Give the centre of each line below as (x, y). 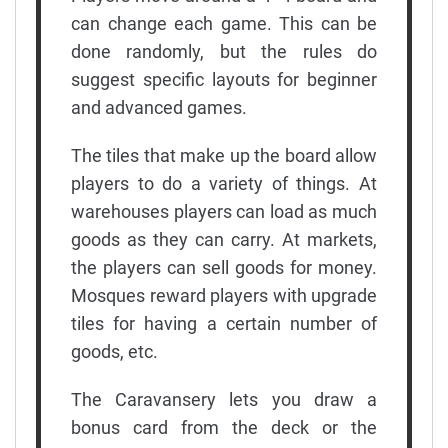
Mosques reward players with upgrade (224, 295)
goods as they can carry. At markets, (224, 239)
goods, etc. (114, 351)
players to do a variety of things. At (224, 183)
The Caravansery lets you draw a (224, 399)
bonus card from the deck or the (224, 427)
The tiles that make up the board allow (224, 155)
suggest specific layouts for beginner (224, 79)
